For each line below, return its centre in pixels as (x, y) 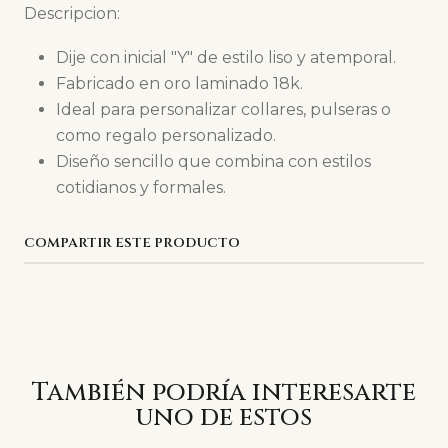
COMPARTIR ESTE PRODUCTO (132, 243)
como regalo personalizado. (166, 135)
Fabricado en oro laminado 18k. (179, 83)
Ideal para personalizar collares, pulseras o (223, 109)
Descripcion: (72, 13)
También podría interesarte (224, 392)
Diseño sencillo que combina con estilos (213, 161)
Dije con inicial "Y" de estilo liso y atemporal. (226, 57)
